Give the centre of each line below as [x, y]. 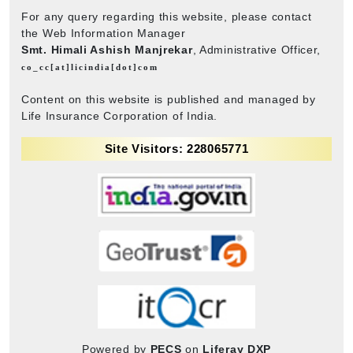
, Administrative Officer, [257, 49]
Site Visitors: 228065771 [176, 148]
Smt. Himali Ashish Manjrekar [107, 49]
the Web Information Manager [104, 33]
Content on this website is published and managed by [169, 99]
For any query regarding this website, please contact [167, 16]
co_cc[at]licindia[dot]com [90, 67]
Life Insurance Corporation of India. [120, 115]
